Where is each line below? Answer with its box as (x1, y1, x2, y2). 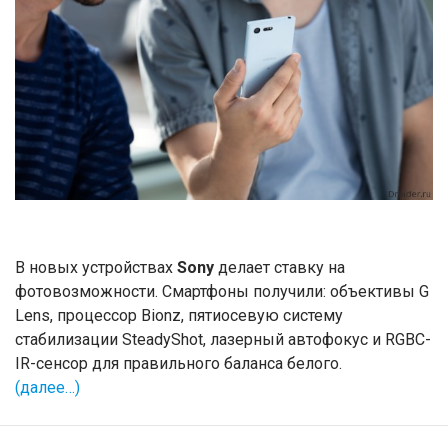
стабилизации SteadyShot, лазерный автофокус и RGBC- (15, 330, 431, 349)
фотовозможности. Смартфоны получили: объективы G (15, 282, 429, 301)
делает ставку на (214, 258, 345, 277)
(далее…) (15, 378, 80, 397)
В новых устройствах (15, 258, 177, 277)
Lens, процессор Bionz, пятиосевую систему (15, 306, 343, 325)
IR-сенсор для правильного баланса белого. (15, 354, 342, 373)
